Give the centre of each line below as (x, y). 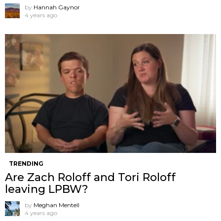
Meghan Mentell (56, 205)
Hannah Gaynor (57, 7)
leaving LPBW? (47, 189)
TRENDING (26, 164)
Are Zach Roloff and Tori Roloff (90, 178)
